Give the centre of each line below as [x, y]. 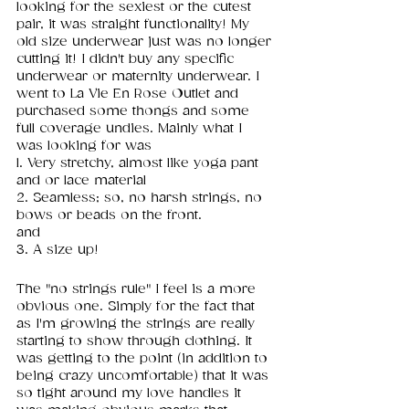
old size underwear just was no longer [146, 42]
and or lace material [84, 181]
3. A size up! [58, 250]
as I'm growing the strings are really [138, 324]
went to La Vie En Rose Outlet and [130, 94]
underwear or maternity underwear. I [140, 77]
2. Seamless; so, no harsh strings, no [142, 198]
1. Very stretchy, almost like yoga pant [140, 163]
